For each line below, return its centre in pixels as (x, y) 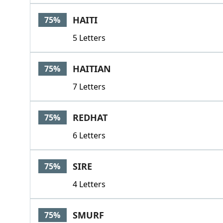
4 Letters (89, 184)
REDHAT (90, 117)
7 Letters (89, 87)
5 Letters (89, 38)
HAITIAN (92, 69)
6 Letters (89, 135)
